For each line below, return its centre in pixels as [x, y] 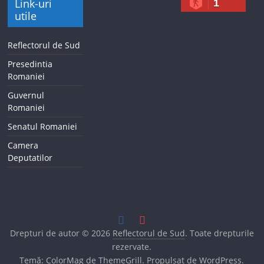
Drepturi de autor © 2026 [61, 233]
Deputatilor [30, 158]
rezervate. [132, 247]
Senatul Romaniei [43, 126]
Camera [23, 145]
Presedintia [30, 64]
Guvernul [26, 95]
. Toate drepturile [219, 233]
